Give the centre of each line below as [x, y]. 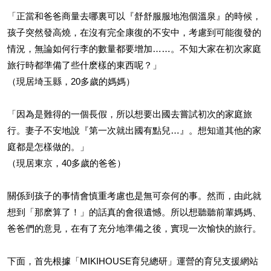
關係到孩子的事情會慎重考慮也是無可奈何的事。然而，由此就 [134, 196]
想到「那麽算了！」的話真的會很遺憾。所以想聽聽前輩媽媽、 [134, 212]
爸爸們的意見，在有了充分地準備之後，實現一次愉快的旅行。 [134, 228]
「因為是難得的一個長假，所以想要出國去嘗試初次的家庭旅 [130, 114]
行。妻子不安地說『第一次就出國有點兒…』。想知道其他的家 [134, 130]
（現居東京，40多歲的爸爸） [67, 163]
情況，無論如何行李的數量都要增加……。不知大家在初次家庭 [134, 49]
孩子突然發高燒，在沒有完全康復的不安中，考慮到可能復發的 [134, 32]
